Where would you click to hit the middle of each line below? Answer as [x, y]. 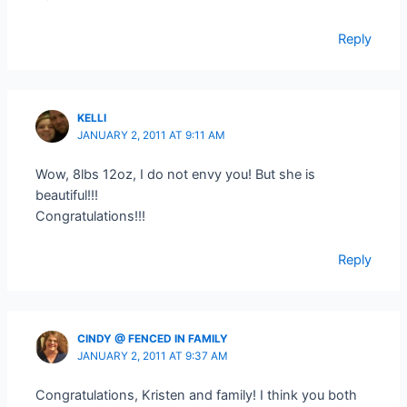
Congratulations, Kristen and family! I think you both [197, 395]
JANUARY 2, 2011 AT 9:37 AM [153, 356]
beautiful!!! [67, 195]
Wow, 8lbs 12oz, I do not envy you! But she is [176, 174]
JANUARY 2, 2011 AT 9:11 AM [152, 136]
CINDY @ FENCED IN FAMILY [153, 338]
